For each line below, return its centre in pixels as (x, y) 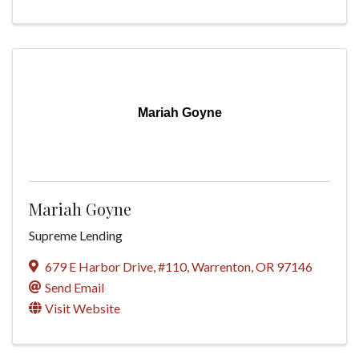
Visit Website (83, 308)
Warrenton (221, 266)
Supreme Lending (76, 235)
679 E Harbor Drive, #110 (116, 266)
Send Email (75, 287)
